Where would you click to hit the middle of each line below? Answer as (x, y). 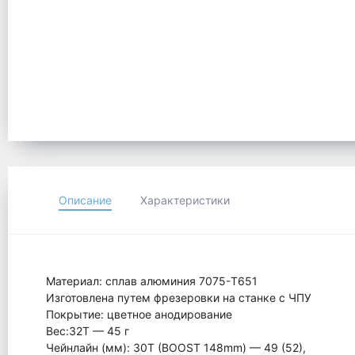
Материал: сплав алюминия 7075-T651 (152, 281)
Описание (85, 200)
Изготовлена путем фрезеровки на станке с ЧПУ (179, 298)
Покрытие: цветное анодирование (139, 315)
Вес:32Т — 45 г (88, 331)
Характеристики (185, 200)
